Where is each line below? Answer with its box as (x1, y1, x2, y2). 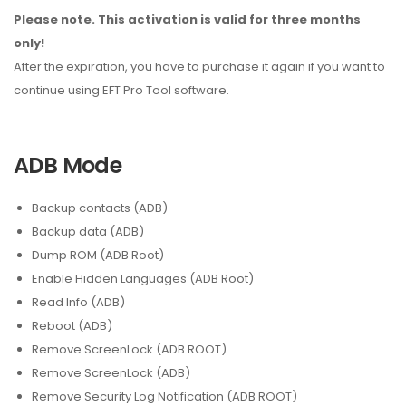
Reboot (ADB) (32, 317, 112, 334)
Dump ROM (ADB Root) (32, 246, 164, 264)
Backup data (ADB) (32, 223, 144, 240)
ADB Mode (14, 150, 122, 180)
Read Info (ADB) (32, 294, 125, 311)
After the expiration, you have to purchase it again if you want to (14, 58, 385, 75)
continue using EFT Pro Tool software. (14, 82, 229, 99)
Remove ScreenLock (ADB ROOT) (32, 341, 227, 358)
